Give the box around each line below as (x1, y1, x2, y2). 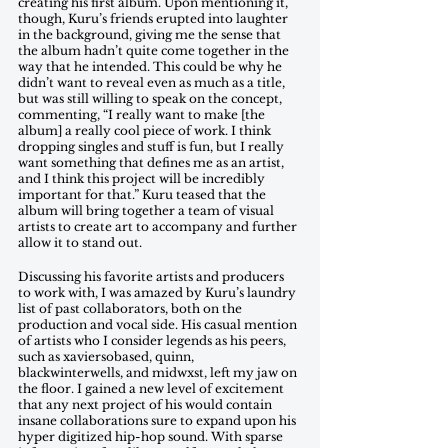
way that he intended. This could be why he (18, 58, 285, 74)
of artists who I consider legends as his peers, (18, 332, 289, 348)
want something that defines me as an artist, (18, 154, 287, 170)
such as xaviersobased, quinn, (18, 348, 197, 364)
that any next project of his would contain (18, 396, 275, 412)
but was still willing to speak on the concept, (18, 90, 285, 106)
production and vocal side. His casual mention (18, 316, 300, 332)
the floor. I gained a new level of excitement (18, 380, 287, 396)
